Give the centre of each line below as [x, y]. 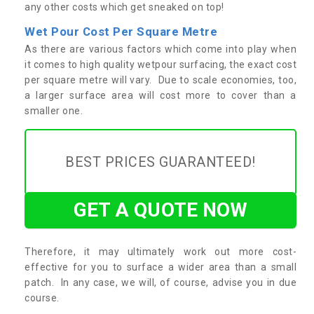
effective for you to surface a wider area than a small [161, 267]
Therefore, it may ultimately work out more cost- [161, 251]
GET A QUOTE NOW [161, 210]
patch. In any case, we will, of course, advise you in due [161, 282]
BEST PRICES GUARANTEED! [161, 162]
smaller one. [55, 110]
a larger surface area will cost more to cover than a [161, 95]
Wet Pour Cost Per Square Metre [121, 31]
